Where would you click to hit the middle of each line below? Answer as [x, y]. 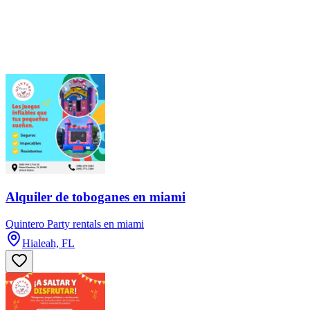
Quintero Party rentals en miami [75, 224]
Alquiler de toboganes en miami [95, 197]
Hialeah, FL [48, 243]
